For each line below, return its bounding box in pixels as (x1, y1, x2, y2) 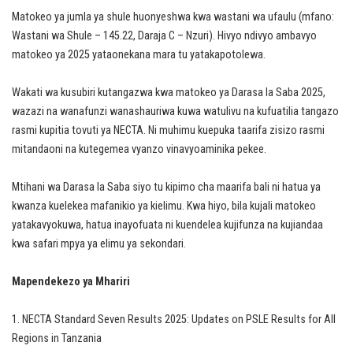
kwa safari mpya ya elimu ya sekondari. (12, 237, 186, 251)
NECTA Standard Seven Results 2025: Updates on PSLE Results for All (22, 313, 336, 327)
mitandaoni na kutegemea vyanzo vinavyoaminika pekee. (12, 143, 266, 157)
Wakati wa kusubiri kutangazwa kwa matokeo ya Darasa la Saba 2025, (12, 86, 325, 100)
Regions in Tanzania (12, 332, 102, 346)
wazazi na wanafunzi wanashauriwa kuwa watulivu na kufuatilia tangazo (12, 105, 339, 119)
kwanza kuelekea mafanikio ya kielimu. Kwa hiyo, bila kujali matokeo (12, 199, 316, 214)
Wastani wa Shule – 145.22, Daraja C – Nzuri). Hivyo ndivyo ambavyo (12, 29, 317, 43)
